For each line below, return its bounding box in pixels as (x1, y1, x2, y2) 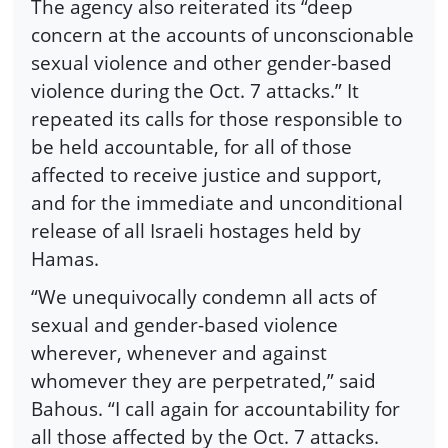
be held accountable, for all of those (31, 133, 352, 161)
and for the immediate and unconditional (31, 189, 403, 217)
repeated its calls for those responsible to (31, 105, 402, 133)
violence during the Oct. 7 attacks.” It (31, 77, 359, 105)
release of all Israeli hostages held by (31, 217, 361, 245)
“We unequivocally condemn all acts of (31, 282, 376, 310)
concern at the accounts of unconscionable (31, 21, 414, 49)
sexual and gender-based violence (31, 310, 338, 338)
